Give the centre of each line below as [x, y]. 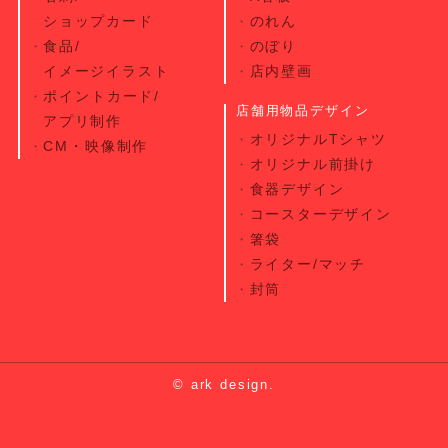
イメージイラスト [106, 70]
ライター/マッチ [308, 263]
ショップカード [98, 20]
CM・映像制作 [96, 145]
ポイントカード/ [101, 95]
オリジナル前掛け [313, 163]
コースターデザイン [320, 213]
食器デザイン [297, 188]
